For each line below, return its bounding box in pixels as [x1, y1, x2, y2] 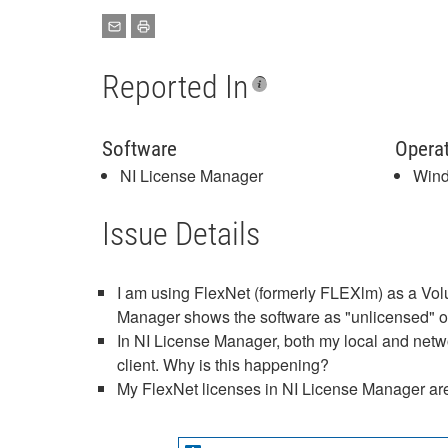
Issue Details [102, 215, 260, 253]
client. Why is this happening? [117, 353, 329, 376]
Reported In [102, 68, 248, 106]
